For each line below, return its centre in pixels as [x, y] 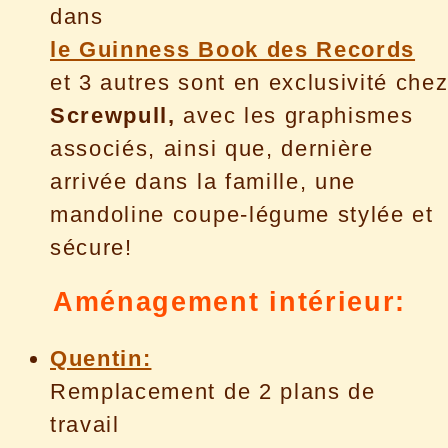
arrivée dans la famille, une [203, 182]
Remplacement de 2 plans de [213, 391]
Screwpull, [113, 116]
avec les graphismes [294, 116]
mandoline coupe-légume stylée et [242, 215]
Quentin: [101, 358]
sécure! [91, 248]
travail [85, 424]
